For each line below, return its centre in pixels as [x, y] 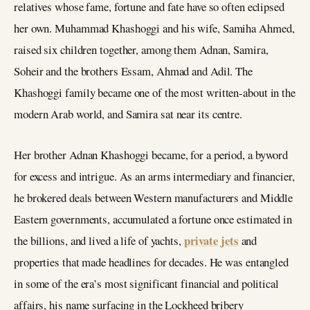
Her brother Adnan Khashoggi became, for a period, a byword [151, 155]
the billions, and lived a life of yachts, [99, 241]
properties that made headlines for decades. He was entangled [151, 262]
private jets [211, 241]
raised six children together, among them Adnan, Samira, [141, 50]
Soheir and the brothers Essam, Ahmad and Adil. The [133, 71]
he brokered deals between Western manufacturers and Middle [154, 198]
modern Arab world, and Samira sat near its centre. [128, 114]
